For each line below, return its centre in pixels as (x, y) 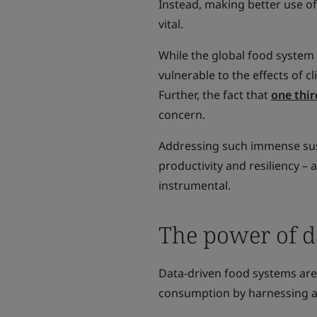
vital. (171, 24)
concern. (182, 115)
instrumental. (195, 185)
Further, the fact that (215, 95)
